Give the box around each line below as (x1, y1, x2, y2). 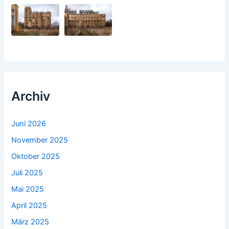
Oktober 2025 (11, 151, 60, 161)
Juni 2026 (11, 119, 47, 128)
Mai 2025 (11, 184, 44, 194)
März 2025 (11, 217, 50, 226)
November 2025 (11, 135, 68, 145)
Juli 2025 (11, 168, 43, 177)
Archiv (11, 88, 51, 104)
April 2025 (11, 200, 48, 210)
